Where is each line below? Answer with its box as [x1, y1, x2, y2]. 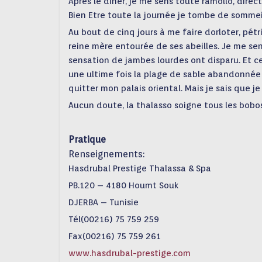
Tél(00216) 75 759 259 [68, 214, 159, 225]
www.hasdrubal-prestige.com [68, 248, 191, 258]
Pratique [68, 134, 106, 145]
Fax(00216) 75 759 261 [68, 231, 161, 242]
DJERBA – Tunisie [68, 197, 139, 208]
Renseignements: [68, 149, 144, 160]
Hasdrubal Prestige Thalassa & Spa [68, 163, 211, 174]
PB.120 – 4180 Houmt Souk [68, 180, 178, 191]
